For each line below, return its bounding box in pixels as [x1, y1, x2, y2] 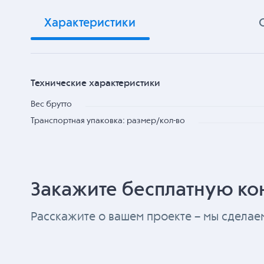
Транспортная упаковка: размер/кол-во [31, 117, 185, 126]
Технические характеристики [31, 78, 160, 88]
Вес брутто [31, 100, 72, 108]
